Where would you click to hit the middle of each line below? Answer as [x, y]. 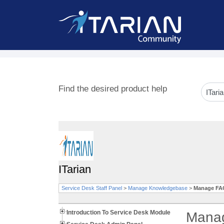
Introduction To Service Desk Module [118, 212]
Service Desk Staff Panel [92, 188]
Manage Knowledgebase [158, 188]
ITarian [75, 169]
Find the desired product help [113, 89]
